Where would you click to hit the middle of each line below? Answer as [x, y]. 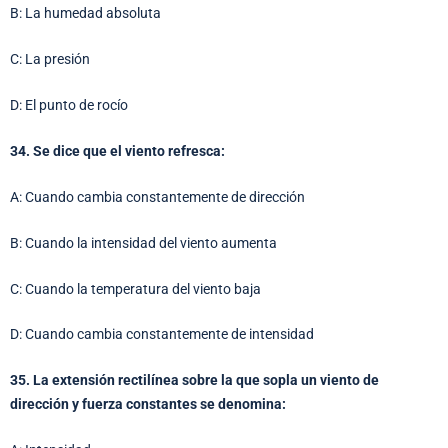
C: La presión [50, 59]
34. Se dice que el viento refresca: [117, 150]
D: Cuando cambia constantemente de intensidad [162, 334]
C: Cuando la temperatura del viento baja [135, 288]
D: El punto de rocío [69, 105]
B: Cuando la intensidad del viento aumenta [143, 242]
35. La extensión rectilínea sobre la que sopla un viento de [194, 380]
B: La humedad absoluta [85, 13]
